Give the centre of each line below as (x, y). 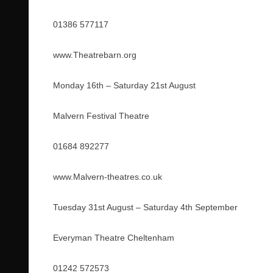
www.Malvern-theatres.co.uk (108, 177)
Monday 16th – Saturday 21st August (124, 85)
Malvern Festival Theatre (101, 116)
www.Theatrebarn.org (95, 55)
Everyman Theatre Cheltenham (114, 238)
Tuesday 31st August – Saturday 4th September (145, 207)
